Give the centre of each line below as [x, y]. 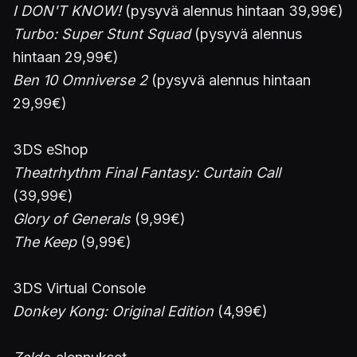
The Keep [45, 242]
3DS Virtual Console [79, 288]
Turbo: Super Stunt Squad [102, 34]
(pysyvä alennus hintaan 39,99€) [232, 11]
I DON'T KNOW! [67, 11]
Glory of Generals [72, 219]
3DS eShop [51, 149]
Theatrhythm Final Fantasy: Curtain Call [147, 173]
